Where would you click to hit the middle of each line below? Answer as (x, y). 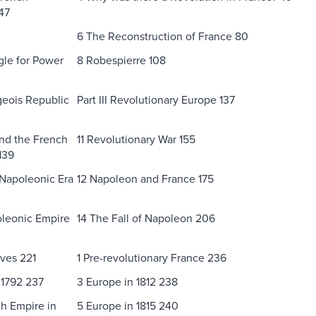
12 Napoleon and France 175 (145, 178)
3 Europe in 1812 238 (127, 281)
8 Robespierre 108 (121, 60)
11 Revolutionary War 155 (136, 139)
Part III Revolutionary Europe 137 (156, 99)
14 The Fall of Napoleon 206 (146, 218)
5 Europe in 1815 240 (127, 305)
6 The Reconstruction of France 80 (162, 36)
